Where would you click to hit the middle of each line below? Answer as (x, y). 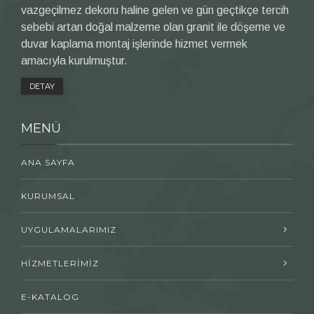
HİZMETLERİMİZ (60, 263)
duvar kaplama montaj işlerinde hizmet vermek (134, 43)
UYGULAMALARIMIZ (69, 229)
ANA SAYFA (48, 162)
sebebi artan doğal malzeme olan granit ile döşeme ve (153, 27)
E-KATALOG (50, 296)
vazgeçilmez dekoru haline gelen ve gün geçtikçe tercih (155, 10)
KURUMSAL (48, 196)
